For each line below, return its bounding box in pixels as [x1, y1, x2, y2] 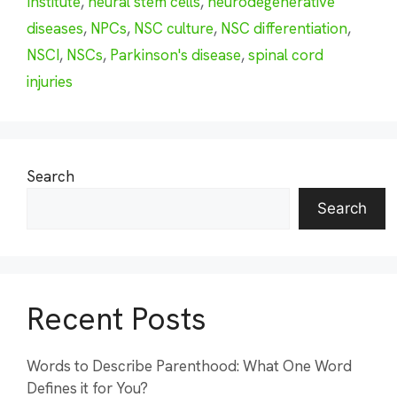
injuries [27, 71, 73, 91]
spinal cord [248, 44, 323, 65]
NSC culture [134, 18, 214, 38]
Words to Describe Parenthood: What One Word [27, 355, 352, 376]
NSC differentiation [221, 18, 347, 38]
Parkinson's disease [110, 44, 241, 65]
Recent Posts [27, 298, 206, 339]
